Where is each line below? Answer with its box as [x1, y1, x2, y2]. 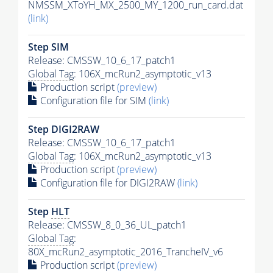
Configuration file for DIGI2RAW [38, 176, 177, 190]
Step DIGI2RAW [28, 122, 99, 136]
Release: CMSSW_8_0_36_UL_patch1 [28, 218, 186, 232]
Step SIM [28, 40, 69, 54]
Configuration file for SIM [38, 94, 149, 108]
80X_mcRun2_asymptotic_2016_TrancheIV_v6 [28, 245, 223, 259]
